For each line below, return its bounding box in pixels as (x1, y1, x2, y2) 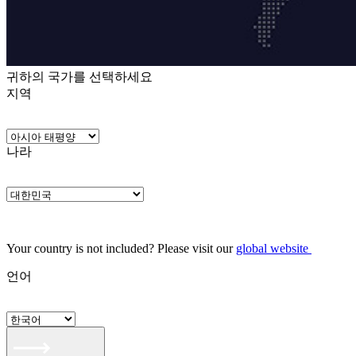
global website (236, 242, 308, 255)
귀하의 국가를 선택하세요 (6, 70, 153, 83)
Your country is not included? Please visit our (6, 242, 236, 255)
